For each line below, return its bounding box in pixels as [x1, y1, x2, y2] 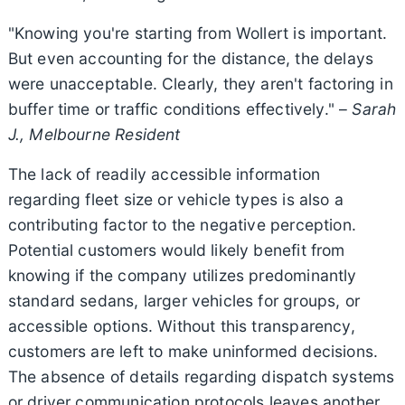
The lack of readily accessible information [7, 164, 321, 184]
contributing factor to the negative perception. [7, 214, 356, 234]
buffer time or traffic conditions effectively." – [7, 99, 353, 118]
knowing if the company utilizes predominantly [7, 265, 357, 285]
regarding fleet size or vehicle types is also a [7, 189, 344, 209]
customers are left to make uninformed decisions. [7, 341, 379, 361]
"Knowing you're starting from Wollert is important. [7, 23, 388, 42]
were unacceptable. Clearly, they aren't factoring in [7, 73, 393, 93]
